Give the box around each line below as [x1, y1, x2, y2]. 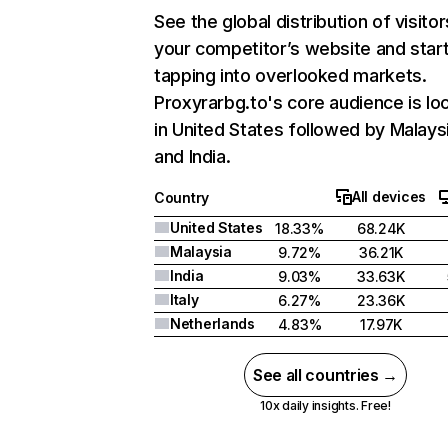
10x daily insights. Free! [259, 398, 391, 413]
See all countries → [253, 365, 398, 385]
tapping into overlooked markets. [154, 65, 427, 86]
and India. [154, 146, 231, 167]
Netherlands [170, 315, 255, 332]
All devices [352, 188, 426, 205]
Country [154, 189, 210, 206]
